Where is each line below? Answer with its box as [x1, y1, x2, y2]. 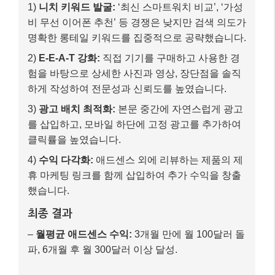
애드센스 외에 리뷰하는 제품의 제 [93, 154, 243, 165]
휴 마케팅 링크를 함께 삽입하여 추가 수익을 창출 [28, 169, 241, 180]
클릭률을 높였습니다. [28, 134, 121, 145]
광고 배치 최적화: [39, 103, 115, 114]
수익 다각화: [39, 154, 93, 165]
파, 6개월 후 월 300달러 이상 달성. [28, 244, 177, 255]
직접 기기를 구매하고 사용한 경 [100, 52, 240, 63]
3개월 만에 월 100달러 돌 [132, 228, 245, 239]
